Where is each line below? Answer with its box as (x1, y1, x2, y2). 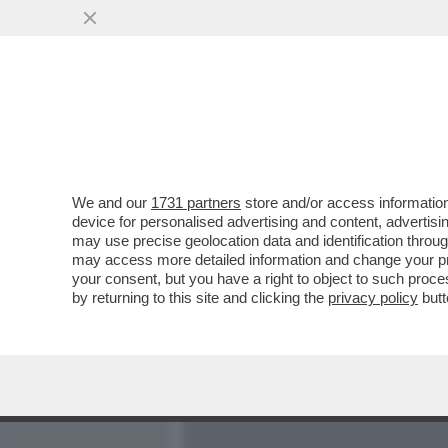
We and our (72, 194, 151, 211)
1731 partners (151, 194, 241, 211)
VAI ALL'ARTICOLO (212, 262, 354, 279)
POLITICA (366, 115, 436, 139)
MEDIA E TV (256, 115, 340, 139)
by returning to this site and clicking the (72, 289, 328, 306)
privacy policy (328, 289, 418, 306)
